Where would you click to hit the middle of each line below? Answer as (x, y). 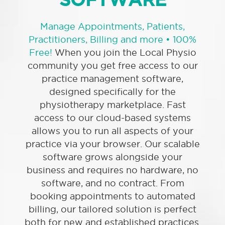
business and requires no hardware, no (113, 170)
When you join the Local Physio (124, 53)
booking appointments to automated (113, 196)
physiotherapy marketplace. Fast (113, 105)
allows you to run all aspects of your (113, 131)
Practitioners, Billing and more (97, 40)
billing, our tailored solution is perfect (113, 209)
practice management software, (113, 79)
